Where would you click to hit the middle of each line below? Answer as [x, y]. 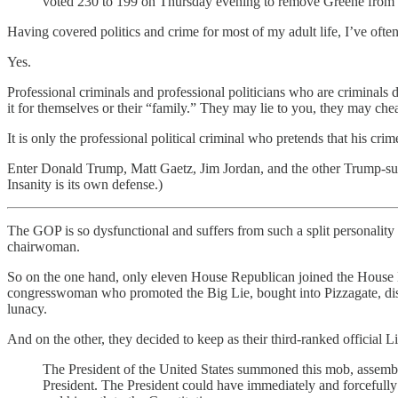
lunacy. [27, 309]
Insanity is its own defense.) [85, 185]
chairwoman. [44, 247]
